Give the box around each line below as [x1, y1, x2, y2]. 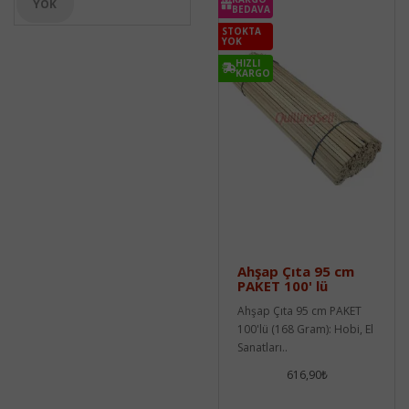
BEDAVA [232, 2, 270, 16]
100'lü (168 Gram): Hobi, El [237, 320, 373, 337]
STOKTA [222, 24, 261, 37]
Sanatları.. [237, 339, 288, 355]
